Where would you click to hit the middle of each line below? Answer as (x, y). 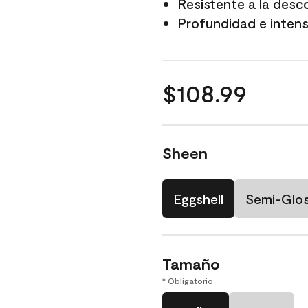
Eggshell (198, 199)
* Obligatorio (188, 280)
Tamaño (191, 263)
